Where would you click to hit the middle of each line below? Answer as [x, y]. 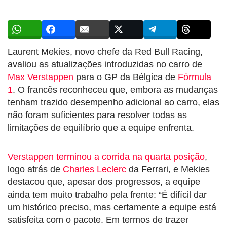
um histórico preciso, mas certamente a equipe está [112, 207]
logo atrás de [35, 169]
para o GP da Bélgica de [126, 77]
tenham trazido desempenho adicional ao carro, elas [113, 102]
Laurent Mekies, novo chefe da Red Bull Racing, [105, 51]
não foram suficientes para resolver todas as [97, 115]
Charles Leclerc [94, 169]
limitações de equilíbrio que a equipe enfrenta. [101, 127]
